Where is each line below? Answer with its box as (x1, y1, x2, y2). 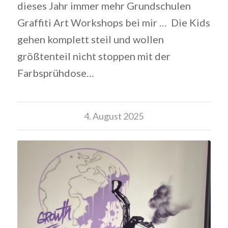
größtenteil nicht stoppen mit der (17, 49, 170, 62)
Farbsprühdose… (17, 66, 94, 79)
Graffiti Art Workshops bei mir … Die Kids (17, 16, 210, 28)
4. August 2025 (84, 110, 144, 122)
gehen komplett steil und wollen (17, 33, 164, 45)
